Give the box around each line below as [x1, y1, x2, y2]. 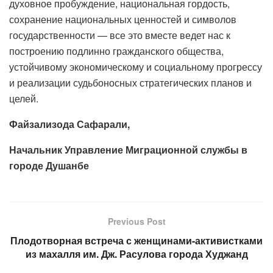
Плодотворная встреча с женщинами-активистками [10, 233, 263, 247]
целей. [9, 91, 38, 105]
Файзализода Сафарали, [9, 116, 130, 131]
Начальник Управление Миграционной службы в [9, 142, 247, 157]
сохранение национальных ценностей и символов [9, 12, 236, 26]
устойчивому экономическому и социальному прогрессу [9, 59, 262, 74]
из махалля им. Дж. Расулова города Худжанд [25, 246, 248, 261]
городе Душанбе [9, 158, 89, 172]
